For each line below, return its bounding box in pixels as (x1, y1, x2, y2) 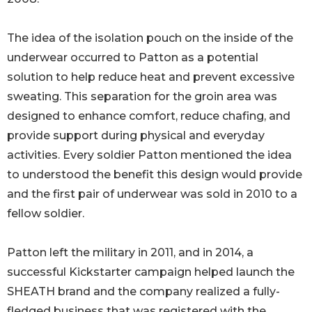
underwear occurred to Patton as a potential (7, 51, 258, 65)
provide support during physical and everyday (7, 129, 265, 143)
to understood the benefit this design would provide (7, 168, 302, 182)
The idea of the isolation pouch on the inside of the (7, 31, 293, 45)
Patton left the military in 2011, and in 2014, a (7, 246, 253, 260)
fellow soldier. (7, 207, 84, 221)
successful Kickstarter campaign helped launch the (7, 265, 295, 279)
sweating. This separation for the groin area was (7, 90, 277, 104)
